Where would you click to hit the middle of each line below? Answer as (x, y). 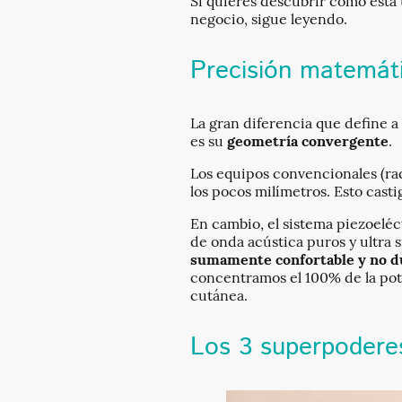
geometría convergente (308, 141)
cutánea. (219, 296)
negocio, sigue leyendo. (269, 19)
